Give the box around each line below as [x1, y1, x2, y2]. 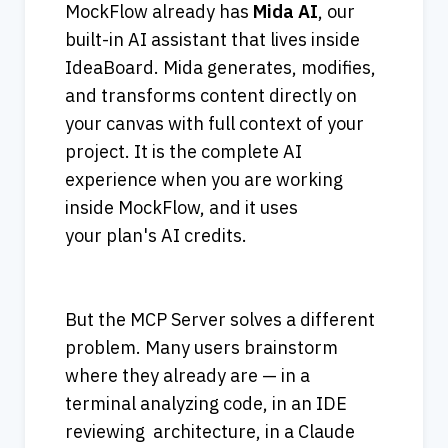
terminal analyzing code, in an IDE [65, 392, 347, 416]
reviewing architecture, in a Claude [65, 420, 355, 444]
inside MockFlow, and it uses [65, 196, 298, 220]
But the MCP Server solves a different [65, 308, 375, 332]
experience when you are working [65, 168, 343, 192]
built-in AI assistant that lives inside [65, 28, 360, 52]
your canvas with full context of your [65, 112, 364, 136]
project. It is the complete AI [65, 140, 302, 164]
